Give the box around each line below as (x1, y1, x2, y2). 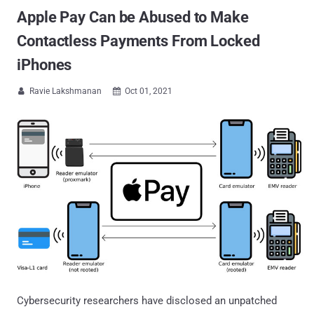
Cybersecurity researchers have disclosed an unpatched (17, 294, 277, 307)
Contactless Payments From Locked (17, 32, 260, 50)
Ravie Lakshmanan (29, 86, 102, 96)
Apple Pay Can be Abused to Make (17, 8, 249, 26)
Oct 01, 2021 (125, 86, 172, 96)
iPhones (17, 56, 72, 74)
